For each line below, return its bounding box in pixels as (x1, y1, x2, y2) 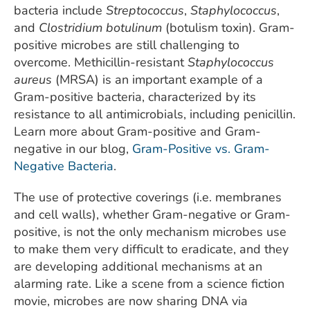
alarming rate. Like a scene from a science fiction (14, 275, 284, 292)
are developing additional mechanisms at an (14, 257, 262, 275)
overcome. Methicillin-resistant (14, 53, 188, 71)
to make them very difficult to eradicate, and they (14, 240, 289, 257)
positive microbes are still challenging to (14, 36, 239, 53)
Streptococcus (106, 1, 184, 19)
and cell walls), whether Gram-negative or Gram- (14, 206, 291, 223)
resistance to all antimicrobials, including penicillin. (14, 105, 295, 122)
